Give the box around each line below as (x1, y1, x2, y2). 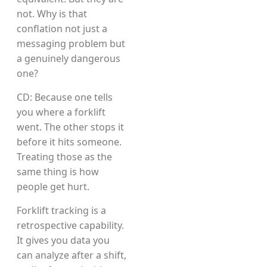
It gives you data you (17, 234, 110, 247)
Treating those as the (17, 150, 112, 163)
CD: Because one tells (17, 91, 113, 104)
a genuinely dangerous (17, 52, 120, 65)
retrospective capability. (17, 219, 124, 232)
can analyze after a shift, (17, 249, 126, 262)
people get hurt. (17, 180, 89, 193)
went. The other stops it (17, 120, 124, 133)
